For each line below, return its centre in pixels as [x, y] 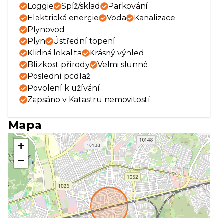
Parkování [128, 6]
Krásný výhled [117, 53]
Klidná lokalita [54, 53]
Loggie [40, 6]
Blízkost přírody [58, 64]
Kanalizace [154, 18]
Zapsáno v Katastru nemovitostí [89, 100]
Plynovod [46, 29]
